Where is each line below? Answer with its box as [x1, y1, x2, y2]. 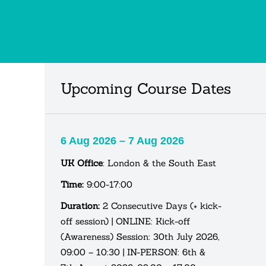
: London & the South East [103, 157, 216, 169]
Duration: [61, 199, 100, 211]
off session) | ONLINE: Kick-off [61, 215, 190, 227]
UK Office [61, 157, 103, 169]
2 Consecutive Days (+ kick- [100, 199, 221, 211]
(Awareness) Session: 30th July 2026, [61, 230, 219, 242]
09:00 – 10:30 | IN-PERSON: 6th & [61, 246, 205, 258]
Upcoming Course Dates [61, 78, 231, 98]
